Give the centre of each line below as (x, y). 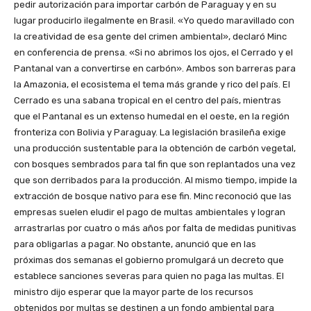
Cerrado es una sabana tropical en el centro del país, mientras (148, 101)
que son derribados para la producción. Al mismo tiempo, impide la (155, 180)
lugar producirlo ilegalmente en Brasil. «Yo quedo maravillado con (154, 21)
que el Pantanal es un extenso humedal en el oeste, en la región (152, 117)
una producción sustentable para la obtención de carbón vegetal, (155, 149)
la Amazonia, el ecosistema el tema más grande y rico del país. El (152, 85)
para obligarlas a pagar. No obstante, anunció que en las (135, 244)
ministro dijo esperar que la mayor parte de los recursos (134, 292)
